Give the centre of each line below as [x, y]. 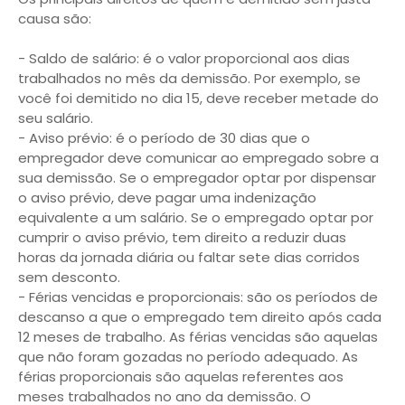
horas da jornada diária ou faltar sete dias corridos [189, 257]
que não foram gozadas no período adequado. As [188, 357]
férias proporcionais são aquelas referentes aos [181, 377]
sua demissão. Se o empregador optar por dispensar [197, 178]
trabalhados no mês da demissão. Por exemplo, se [189, 78]
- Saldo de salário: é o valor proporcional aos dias [184, 58]
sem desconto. [69, 277]
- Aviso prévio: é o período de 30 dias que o [164, 138]
